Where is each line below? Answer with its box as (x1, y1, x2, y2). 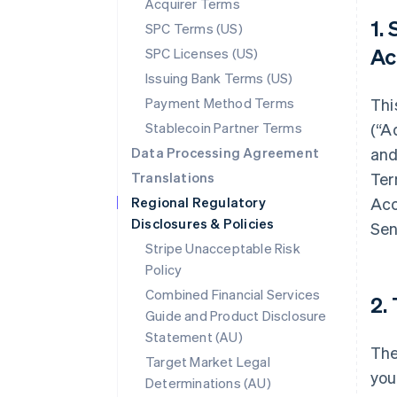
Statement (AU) (145, 328, 243, 346)
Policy (145, 261, 183, 278)
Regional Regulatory (131, 193, 266, 211)
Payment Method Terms (145, 94, 294, 112)
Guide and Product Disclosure (145, 307, 327, 324)
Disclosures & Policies (131, 214, 275, 232)
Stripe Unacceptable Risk (145, 239, 300, 257)
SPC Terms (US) (145, 19, 243, 37)
